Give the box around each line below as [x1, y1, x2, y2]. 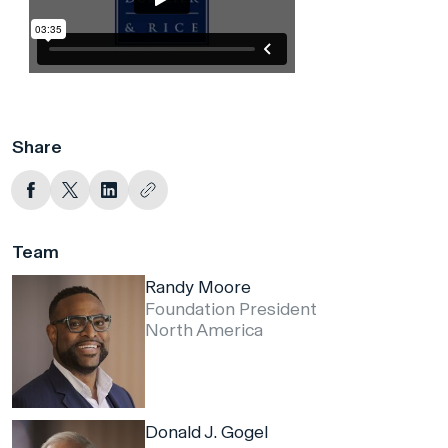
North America [145, 319, 264, 342]
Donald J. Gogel [145, 421, 269, 444]
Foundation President [145, 298, 318, 321]
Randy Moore [145, 276, 252, 299]
